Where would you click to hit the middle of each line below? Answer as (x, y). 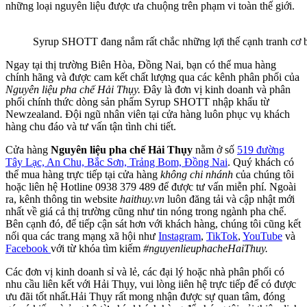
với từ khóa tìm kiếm (97, 248)
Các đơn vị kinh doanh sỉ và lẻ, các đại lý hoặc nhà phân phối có (145, 271)
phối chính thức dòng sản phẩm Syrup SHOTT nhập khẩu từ (137, 101)
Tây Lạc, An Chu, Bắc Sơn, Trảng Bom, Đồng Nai (116, 162)
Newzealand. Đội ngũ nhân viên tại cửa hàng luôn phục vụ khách (148, 114)
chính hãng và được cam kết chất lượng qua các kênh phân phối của (152, 77)
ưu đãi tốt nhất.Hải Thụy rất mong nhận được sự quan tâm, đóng (145, 296)
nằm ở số (216, 149)
